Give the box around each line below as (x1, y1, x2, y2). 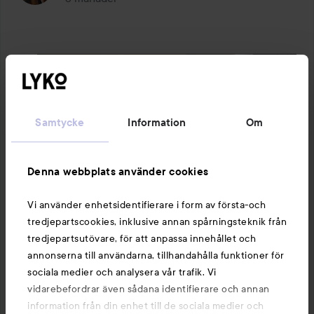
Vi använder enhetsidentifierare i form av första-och (27, 198, 266, 211)
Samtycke (35, 116, 85, 129)
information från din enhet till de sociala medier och (27, 299, 264, 312)
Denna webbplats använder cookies (27, 165, 208, 178)
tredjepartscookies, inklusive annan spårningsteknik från (27, 215, 287, 228)
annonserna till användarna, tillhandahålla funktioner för (27, 249, 285, 261)
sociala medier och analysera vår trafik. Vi (27, 266, 217, 278)
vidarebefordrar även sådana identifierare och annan (27, 282, 270, 295)
